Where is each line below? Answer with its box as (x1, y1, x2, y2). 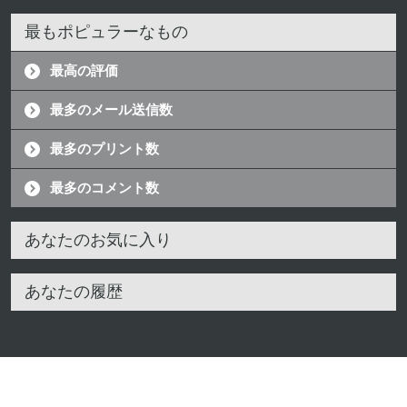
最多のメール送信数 (50, 102, 173, 117)
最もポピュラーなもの (25, 23, 188, 41)
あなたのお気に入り (25, 231, 172, 249)
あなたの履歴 (25, 283, 123, 301)
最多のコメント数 (50, 180, 159, 195)
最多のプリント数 (50, 141, 159, 156)
